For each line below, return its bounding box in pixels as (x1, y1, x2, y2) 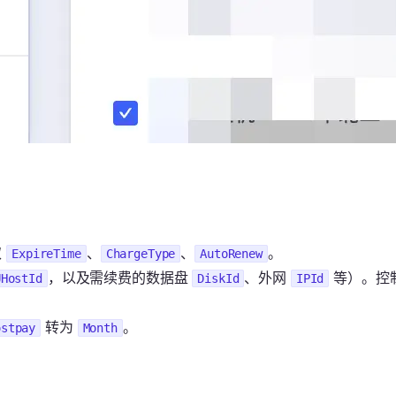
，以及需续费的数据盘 (47, 269, 193, 287)
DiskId (197, 271, 240, 286)
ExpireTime (11, 247, 81, 262)
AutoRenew (200, 247, 263, 262)
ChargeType (105, 247, 176, 262)
